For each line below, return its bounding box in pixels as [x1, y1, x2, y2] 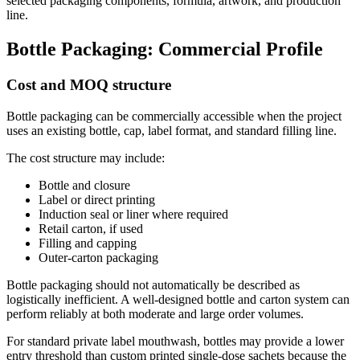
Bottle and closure [39, 178, 130, 192]
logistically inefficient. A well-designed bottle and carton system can [6, 292, 350, 306]
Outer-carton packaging [39, 250, 158, 264]
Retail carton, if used [39, 221, 143, 235]
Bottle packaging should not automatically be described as [6, 277, 300, 292]
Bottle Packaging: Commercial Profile [6, 39, 323, 60]
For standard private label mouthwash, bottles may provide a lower [6, 333, 344, 348]
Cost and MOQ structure [6, 76, 171, 94]
